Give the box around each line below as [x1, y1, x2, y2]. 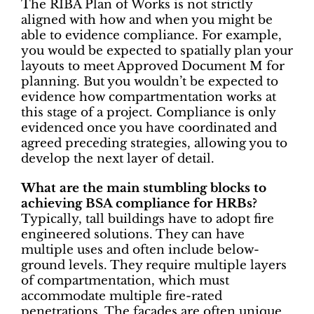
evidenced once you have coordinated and [21, 120, 277, 135]
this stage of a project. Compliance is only [21, 104, 275, 120]
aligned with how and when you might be [21, 12, 273, 27]
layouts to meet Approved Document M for [21, 58, 285, 74]
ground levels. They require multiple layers [21, 257, 287, 273]
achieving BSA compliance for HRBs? [21, 196, 257, 211]
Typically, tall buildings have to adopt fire [21, 211, 274, 226]
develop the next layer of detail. [21, 151, 214, 166]
